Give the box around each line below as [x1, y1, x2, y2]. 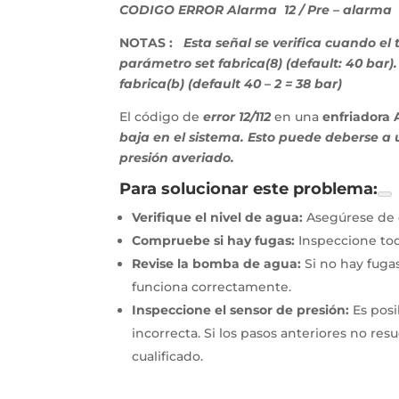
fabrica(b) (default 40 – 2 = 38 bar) [119, 76, 343, 93]
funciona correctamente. [132, 279, 292, 296]
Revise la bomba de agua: [132, 256, 302, 273]
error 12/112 [203, 109, 272, 126]
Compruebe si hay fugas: [132, 232, 296, 249]
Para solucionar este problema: [119, 179, 379, 199]
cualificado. [132, 348, 204, 365]
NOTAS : [119, 35, 184, 52]
